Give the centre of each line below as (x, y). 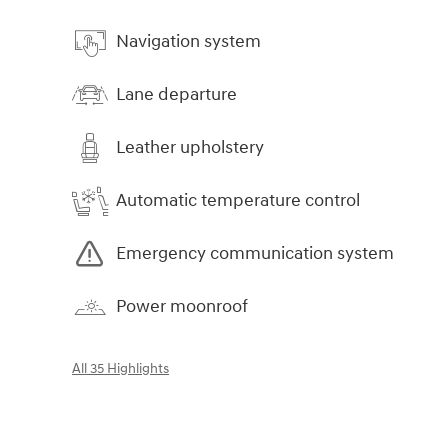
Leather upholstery (190, 148)
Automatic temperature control (238, 201)
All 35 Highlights (120, 368)
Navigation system (188, 42)
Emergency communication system (255, 254)
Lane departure (176, 95)
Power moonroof (182, 307)
